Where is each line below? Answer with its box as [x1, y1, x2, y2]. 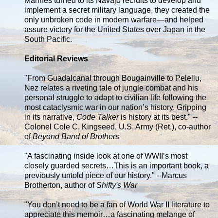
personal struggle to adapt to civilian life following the [24, 93, 206, 102]
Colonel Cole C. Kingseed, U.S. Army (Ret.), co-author [24, 122, 211, 131]
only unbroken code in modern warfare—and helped [24, 15, 203, 24]
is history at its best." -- [119, 112, 198, 121]
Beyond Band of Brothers [33, 132, 119, 141]
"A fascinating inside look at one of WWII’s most [24, 151, 187, 160]
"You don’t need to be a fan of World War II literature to [24, 200, 210, 209]
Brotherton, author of [24, 181, 96, 189]
